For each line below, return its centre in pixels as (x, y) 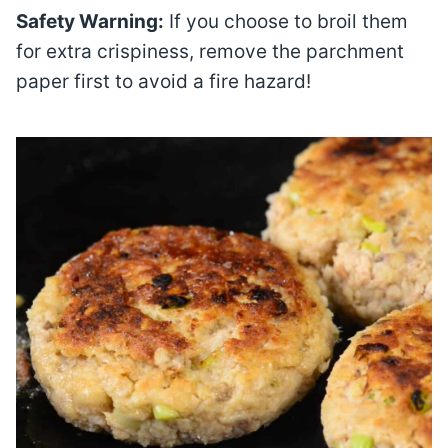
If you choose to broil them (286, 21)
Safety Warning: (90, 21)
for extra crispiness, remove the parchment (210, 51)
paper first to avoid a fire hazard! (163, 81)
